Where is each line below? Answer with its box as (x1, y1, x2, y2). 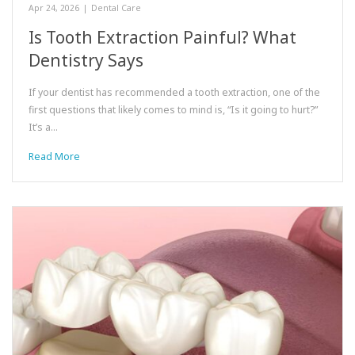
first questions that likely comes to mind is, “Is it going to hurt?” (29, 103, 318, 117)
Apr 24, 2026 (29, 2, 79, 14)
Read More (29, 150, 80, 164)
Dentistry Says (29, 49, 143, 72)
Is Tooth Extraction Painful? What (29, 26, 296, 49)
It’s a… (29, 120, 58, 135)
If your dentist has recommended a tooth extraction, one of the (29, 86, 320, 100)
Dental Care (91, 2, 141, 14)
